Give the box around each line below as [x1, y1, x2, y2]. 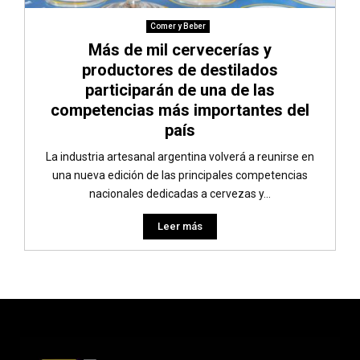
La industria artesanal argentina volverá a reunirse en [46, 150, 314, 164]
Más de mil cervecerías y [88, 40, 272, 60]
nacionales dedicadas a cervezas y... [89, 187, 271, 201]
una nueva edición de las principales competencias [52, 169, 308, 182]
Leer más [157, 220, 202, 233]
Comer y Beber [150, 22, 206, 31]
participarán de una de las [85, 80, 275, 100]
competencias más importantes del [51, 100, 309, 121]
